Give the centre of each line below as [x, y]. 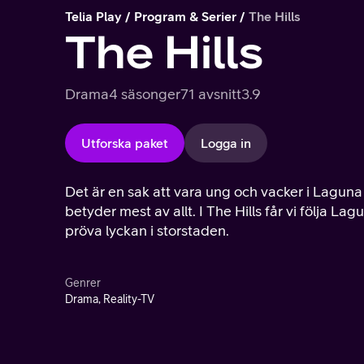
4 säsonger [145, 94]
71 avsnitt [211, 94]
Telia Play [93, 16]
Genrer [83, 283]
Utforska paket [125, 143]
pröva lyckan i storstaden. [147, 230]
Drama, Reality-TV [110, 299]
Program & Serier [185, 16]
